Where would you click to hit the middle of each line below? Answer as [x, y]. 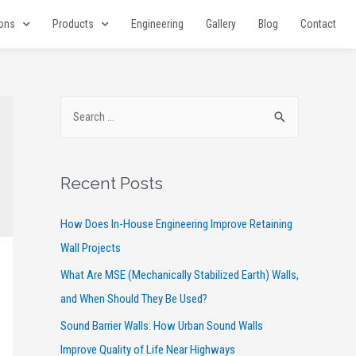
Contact [319, 24]
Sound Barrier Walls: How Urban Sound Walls [162, 325]
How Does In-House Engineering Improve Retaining [176, 224]
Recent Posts [112, 184]
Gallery [221, 24]
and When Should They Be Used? [134, 299]
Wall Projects [91, 248]
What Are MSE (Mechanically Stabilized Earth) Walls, [180, 275]
